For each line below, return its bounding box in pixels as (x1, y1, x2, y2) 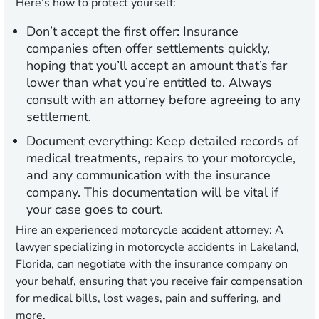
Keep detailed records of (152, 132, 298, 150)
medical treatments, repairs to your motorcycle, (26, 150, 296, 167)
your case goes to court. (26, 201, 163, 219)
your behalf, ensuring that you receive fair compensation (16, 273, 303, 290)
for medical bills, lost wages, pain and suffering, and (16, 291, 281, 307)
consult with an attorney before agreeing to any (26, 91, 300, 109)
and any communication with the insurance (26, 167, 271, 184)
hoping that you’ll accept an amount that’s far (26, 57, 287, 75)
